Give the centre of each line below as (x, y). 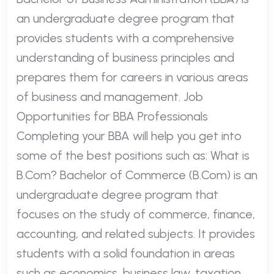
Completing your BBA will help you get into (129, 135)
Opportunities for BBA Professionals (112, 116)
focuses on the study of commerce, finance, (136, 214)
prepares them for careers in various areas (132, 77)
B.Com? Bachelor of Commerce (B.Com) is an (137, 175)
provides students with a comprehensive (125, 38)
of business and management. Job (110, 96)
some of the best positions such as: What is (133, 155)
